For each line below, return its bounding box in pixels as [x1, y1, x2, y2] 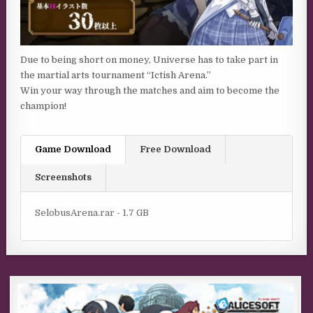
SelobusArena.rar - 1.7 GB [35, 207, 150, 218]
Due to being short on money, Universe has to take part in [20, 54, 279, 65]
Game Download [35, 143, 112, 154]
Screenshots [35, 171, 92, 182]
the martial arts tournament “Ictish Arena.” [20, 69, 212, 80]
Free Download [140, 143, 212, 154]
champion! [20, 100, 67, 111]
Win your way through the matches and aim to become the [20, 85, 280, 96]
